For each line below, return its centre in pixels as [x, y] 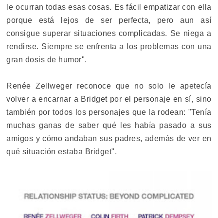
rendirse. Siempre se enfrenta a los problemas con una [109, 46]
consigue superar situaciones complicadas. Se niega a [109, 33]
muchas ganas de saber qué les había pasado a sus [109, 125]
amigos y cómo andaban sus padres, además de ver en [109, 138]
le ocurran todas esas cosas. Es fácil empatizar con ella [109, 7]
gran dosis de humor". [47, 59]
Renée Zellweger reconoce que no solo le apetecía [109, 86]
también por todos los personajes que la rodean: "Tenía [109, 112]
